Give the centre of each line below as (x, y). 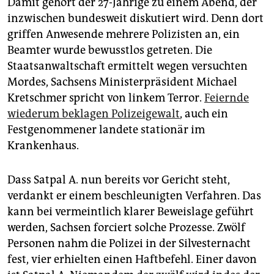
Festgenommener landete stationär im (106, 130)
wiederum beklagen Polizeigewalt (94, 114)
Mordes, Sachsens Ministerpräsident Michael (122, 82)
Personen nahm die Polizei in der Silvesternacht (129, 244)
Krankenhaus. (43, 146)
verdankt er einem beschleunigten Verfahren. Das (134, 196)
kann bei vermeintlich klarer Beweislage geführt (131, 212)
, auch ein (204, 114)
